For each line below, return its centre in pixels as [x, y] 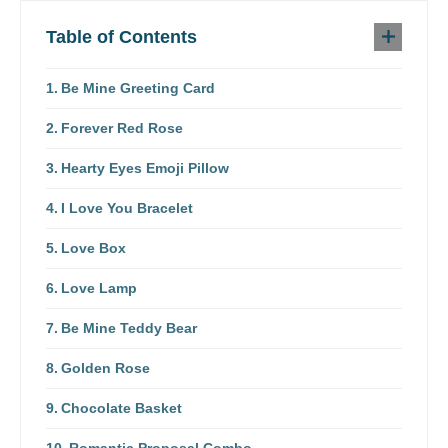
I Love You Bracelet [126, 207]
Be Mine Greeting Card [137, 87]
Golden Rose [105, 367]
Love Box [93, 247]
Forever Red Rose [121, 127]
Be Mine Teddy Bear [128, 327]
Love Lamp [98, 287]
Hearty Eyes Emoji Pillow [144, 167]
